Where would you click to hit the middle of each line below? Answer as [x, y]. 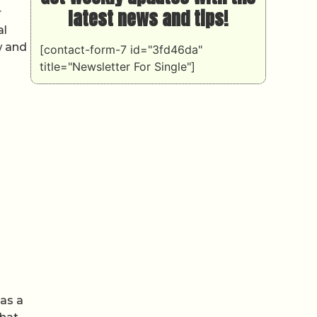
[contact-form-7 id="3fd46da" [121, 49]
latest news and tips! [148, 18]
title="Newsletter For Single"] [117, 66]
